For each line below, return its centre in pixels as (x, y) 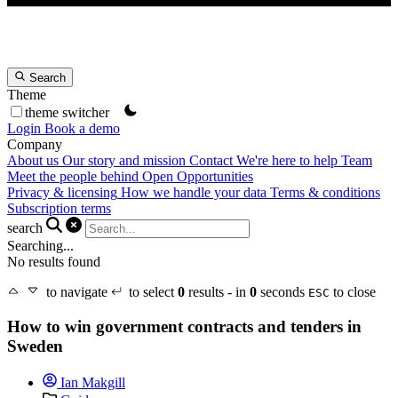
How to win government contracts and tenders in (184, 327)
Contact (211, 161)
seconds (283, 292)
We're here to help (287, 161)
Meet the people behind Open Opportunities (130, 177)
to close (353, 292)
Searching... (40, 246)
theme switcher (67, 113)
